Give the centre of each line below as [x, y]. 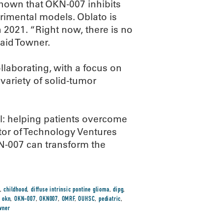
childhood [15, 190]
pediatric [110, 199]
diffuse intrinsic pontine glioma [70, 190]
